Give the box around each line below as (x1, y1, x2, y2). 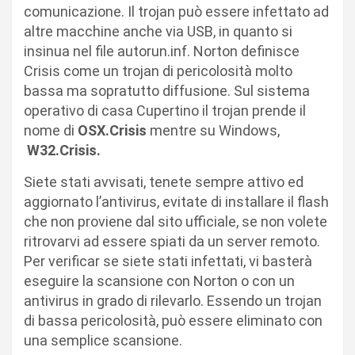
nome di (24, 121, 78, 139)
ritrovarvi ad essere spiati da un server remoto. (24, 232, 320, 250)
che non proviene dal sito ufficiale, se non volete (24, 212, 327, 230)
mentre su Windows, (147, 121, 280, 139)
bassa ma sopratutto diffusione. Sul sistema (24, 82, 310, 99)
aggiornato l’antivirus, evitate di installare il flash (24, 193, 329, 210)
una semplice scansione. (24, 331, 182, 349)
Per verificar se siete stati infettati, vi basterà (24, 252, 312, 269)
